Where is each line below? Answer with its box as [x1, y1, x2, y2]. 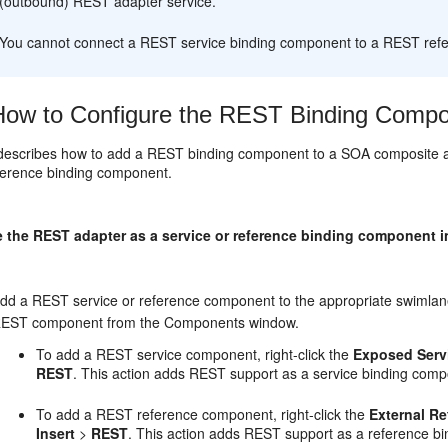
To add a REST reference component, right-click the [36, 404, 370, 424]
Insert [36, 423, 76, 443]
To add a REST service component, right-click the [36, 344, 354, 364]
